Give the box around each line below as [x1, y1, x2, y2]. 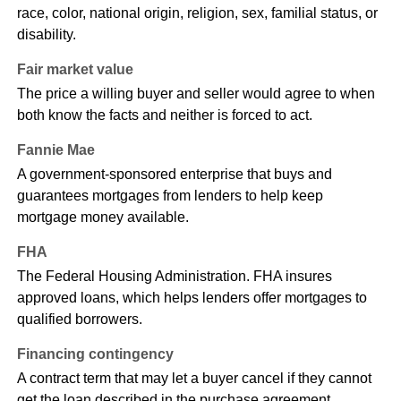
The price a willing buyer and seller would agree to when [16, 86, 375, 102]
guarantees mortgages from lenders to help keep [16, 188, 323, 204]
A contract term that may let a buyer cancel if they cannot [16, 371, 371, 387]
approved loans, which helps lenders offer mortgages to [16, 290, 367, 306]
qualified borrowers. [16, 311, 142, 328]
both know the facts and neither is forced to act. [16, 107, 312, 124]
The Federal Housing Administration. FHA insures [16, 269, 332, 285]
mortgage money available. [16, 209, 189, 226]
